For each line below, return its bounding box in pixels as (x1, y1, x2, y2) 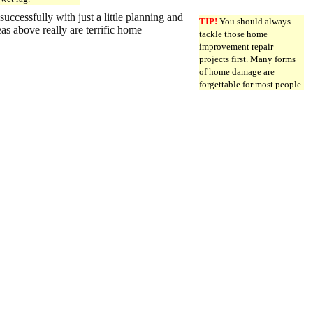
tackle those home (199, 28, 268, 39)
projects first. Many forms (199, 53, 296, 64)
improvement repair (199, 41, 273, 52)
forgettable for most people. (199, 78, 303, 89)
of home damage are (199, 66, 275, 77)
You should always (217, 15, 291, 27)
